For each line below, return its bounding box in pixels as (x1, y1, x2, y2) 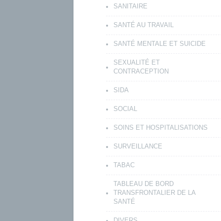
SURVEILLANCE (113, 142, 162, 150)
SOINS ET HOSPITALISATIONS (113, 123, 208, 131)
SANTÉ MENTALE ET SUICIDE (113, 39, 206, 47)
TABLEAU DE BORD (113, 180, 174, 187)
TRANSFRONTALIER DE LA (113, 188, 196, 196)
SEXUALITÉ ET (113, 58, 160, 66)
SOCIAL (113, 105, 137, 112)
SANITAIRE (113, 2, 147, 10)
